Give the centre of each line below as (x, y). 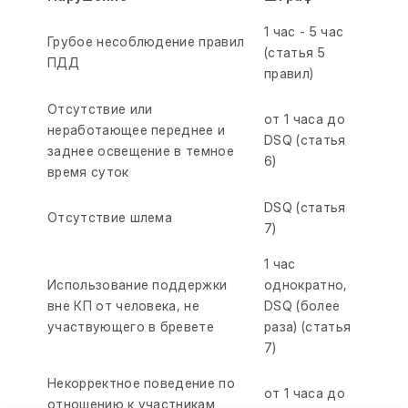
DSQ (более (302, 306)
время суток (88, 172)
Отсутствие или (100, 109)
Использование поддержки (138, 285)
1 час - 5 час (304, 31)
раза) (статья (308, 326)
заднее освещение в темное (141, 151)
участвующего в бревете (131, 326)
